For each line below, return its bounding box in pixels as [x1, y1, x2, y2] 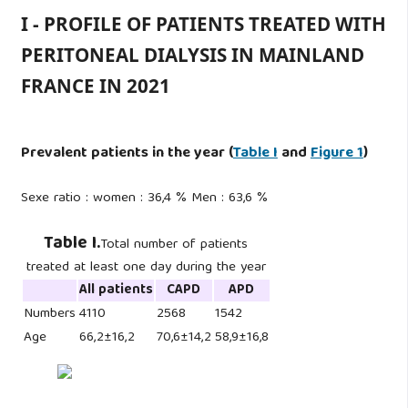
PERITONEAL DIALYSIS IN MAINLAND [20, 41, 364, 67]
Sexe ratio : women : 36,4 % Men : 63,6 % [20, 186, 268, 210]
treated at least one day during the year [25, 256, 266, 280]
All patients [78, 279, 153, 303]
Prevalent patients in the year [20, 139, 229, 167]
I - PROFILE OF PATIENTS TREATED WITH [20, 10, 386, 36]
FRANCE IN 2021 [20, 72, 170, 98]
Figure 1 [310, 139, 363, 167]
